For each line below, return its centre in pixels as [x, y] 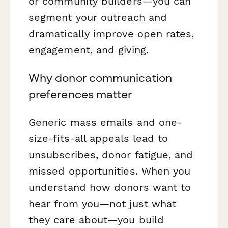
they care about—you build [96, 220]
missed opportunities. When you [110, 171]
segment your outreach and [98, 17]
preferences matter [80, 94]
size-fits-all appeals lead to [98, 138]
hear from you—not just [90, 203]
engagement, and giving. [89, 50]
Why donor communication [100, 78]
